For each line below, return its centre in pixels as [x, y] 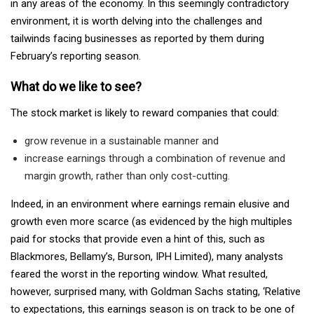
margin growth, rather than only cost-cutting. [127, 176]
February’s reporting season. [76, 56]
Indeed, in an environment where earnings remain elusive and [150, 204]
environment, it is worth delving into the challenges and [136, 21]
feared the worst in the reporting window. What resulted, [139, 274]
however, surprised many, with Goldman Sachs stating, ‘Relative [156, 291]
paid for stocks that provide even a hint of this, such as [138, 239]
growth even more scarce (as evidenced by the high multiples [151, 221]
